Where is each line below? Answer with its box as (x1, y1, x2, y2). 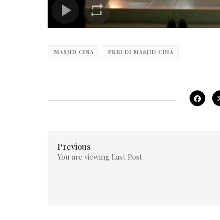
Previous (57, 141, 90, 152)
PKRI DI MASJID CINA (108, 48, 173, 55)
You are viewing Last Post (57, 152, 142, 162)
